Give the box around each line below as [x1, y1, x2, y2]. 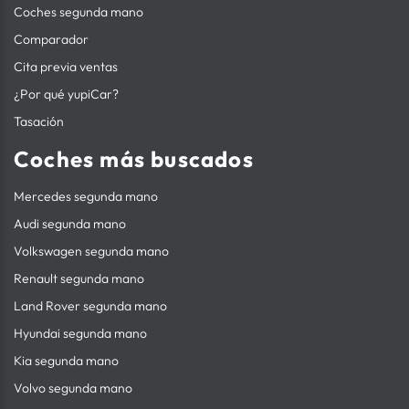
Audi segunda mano [14, 215, 126, 233]
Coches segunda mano [14, 4, 143, 21]
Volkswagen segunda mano [14, 243, 169, 260]
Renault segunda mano [14, 270, 144, 288]
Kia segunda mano [14, 352, 119, 370]
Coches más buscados [14, 145, 254, 173]
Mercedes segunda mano [14, 188, 158, 205]
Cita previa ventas [14, 58, 118, 76]
